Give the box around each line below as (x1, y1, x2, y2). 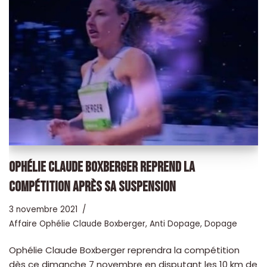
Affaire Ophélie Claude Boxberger (9, 218, 145, 230)
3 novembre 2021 (9, 204, 77, 216)
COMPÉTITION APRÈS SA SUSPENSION (9, 178, 176, 196)
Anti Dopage (150, 218, 200, 230)
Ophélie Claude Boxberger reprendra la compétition (9, 244, 240, 257)
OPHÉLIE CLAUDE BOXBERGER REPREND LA (9, 159, 195, 176)
